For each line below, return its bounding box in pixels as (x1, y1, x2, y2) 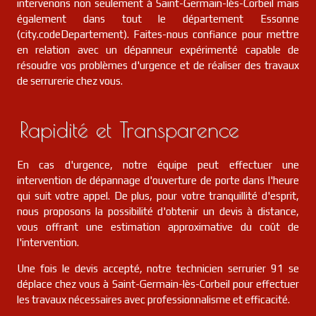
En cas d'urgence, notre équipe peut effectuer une (17, 159, 299, 171)
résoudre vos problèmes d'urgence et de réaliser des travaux (17, 59, 299, 71)
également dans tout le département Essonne (17, 13, 299, 25)
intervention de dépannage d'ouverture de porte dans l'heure (17, 174, 299, 186)
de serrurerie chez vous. (17, 75, 123, 87)
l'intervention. (17, 236, 79, 248)
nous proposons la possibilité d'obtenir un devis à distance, (17, 205, 299, 217)
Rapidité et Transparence (20, 117, 239, 142)
